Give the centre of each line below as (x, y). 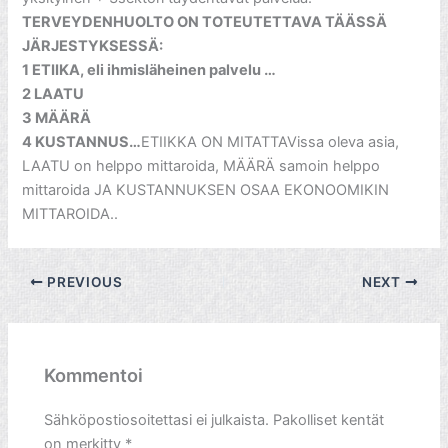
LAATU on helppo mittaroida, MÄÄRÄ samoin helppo (201, 166)
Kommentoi (94, 374)
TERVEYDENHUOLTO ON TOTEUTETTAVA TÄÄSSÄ (205, 22)
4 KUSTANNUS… (82, 142)
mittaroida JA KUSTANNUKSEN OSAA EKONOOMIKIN (206, 190)
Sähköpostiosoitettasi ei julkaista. (157, 419)
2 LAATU (53, 94)
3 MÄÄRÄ (57, 118)
